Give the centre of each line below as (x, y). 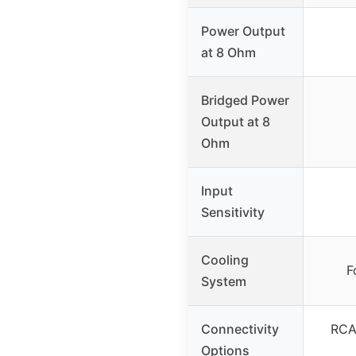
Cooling (225, 260)
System (224, 282)
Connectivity (240, 329)
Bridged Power (245, 101)
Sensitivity (233, 213)
